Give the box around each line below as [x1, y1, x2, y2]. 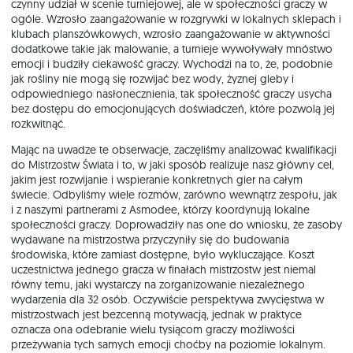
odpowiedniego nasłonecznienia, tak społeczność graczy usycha [11, 87, 332, 102]
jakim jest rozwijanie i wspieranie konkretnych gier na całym [11, 173, 303, 188]
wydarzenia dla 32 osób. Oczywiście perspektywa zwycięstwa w [11, 292, 324, 307]
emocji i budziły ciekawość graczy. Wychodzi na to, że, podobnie [11, 57, 333, 72]
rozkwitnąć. [11, 117, 69, 132]
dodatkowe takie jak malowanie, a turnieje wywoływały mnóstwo [11, 42, 333, 57]
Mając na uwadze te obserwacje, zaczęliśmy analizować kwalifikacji [11, 143, 336, 158]
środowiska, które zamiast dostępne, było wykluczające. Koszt [11, 247, 314, 262]
